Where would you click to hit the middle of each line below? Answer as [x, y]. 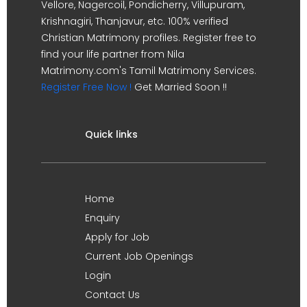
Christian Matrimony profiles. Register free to [149, 38]
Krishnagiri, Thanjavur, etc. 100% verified [135, 21]
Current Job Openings [139, 256]
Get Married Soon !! [179, 87]
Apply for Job [117, 237]
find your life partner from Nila [113, 54]
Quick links [111, 134]
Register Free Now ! [86, 87]
